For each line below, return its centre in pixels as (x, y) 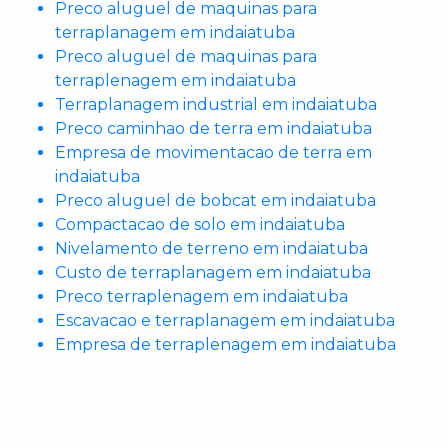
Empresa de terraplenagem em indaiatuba (225, 345)
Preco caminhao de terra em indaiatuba (213, 129)
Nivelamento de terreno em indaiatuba (211, 249)
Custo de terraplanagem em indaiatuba (213, 273)
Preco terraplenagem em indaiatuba (201, 297)
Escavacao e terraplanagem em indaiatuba (225, 321)
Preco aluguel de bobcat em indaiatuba (215, 201)
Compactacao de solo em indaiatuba (200, 225)
